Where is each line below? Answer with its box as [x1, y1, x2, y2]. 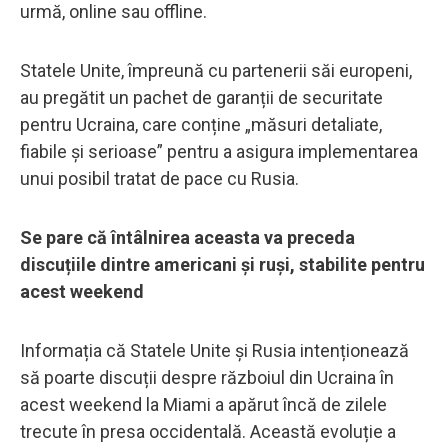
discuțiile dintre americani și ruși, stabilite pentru [20, 253, 425, 275]
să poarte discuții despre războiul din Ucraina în [20, 366, 394, 388]
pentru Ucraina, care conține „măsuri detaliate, [20, 113, 382, 135]
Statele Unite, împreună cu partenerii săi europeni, [20, 59, 412, 81]
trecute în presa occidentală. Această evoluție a [20, 420, 396, 442]
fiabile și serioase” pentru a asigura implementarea [20, 140, 418, 162]
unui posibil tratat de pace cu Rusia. [20, 167, 299, 189]
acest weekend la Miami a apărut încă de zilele [20, 393, 387, 415]
